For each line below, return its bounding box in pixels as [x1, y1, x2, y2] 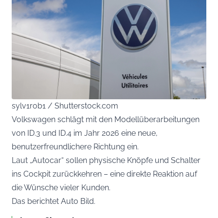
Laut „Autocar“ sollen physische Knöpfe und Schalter [12, 156, 200, 165]
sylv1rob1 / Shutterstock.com [12, 101, 118, 111]
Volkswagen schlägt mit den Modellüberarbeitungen [12, 115, 200, 125]
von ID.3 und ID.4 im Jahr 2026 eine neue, [12, 128, 158, 138]
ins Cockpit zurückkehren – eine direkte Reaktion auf [12, 169, 197, 179]
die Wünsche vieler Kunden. [12, 183, 110, 193]
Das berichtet [12, 197, 61, 206]
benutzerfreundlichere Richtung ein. [12, 142, 139, 152]
